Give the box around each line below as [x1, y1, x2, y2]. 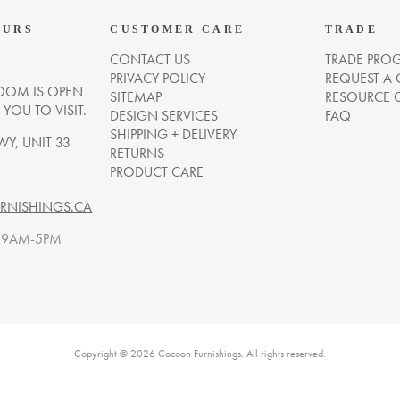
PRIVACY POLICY [110, 69, 206, 87]
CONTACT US [110, 50, 191, 69]
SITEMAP [110, 87, 162, 106]
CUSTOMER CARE [110, 23, 246, 36]
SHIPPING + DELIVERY [110, 125, 237, 144]
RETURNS [110, 144, 165, 162]
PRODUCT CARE [110, 162, 204, 181]
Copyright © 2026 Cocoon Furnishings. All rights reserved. [74, 346, 326, 361]
